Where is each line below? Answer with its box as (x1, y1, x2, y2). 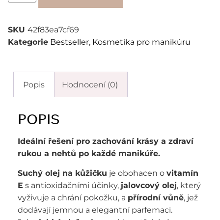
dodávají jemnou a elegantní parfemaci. (18, 205, 172, 215)
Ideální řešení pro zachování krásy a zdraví (18, 137, 193, 146)
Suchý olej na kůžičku (18, 168, 107, 178)
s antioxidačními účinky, (23, 180, 121, 190)
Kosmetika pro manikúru (92, 37, 191, 47)
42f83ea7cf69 (27, 25, 79, 34)
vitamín (166, 168, 198, 178)
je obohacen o (107, 168, 166, 178)
